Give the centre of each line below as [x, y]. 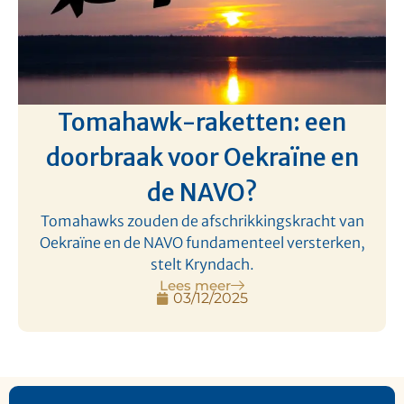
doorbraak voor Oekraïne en [202, 157]
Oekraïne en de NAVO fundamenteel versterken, [202, 242]
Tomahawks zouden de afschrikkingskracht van [202, 220]
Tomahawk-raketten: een [202, 122]
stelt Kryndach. [202, 264]
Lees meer [195, 285]
